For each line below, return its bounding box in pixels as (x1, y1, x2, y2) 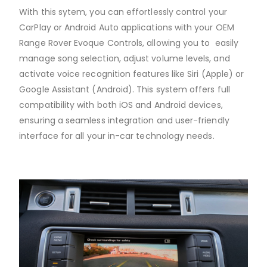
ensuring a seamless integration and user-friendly (19, 114, 229, 127)
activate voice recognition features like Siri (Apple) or (19, 68, 244, 80)
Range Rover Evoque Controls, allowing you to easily (19, 37, 238, 49)
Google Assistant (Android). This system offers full (19, 83, 230, 96)
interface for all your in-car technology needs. (19, 130, 215, 142)
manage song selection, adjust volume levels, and (19, 52, 230, 65)
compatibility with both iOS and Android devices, (19, 99, 223, 111)
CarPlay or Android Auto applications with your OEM (19, 21, 234, 34)
